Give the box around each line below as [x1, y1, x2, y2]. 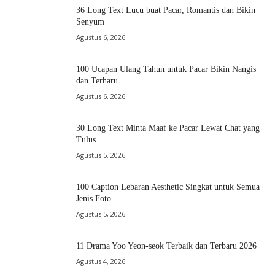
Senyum [76, 17, 104, 26]
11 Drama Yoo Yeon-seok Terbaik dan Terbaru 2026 [76, 241, 257, 250]
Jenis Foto [76, 194, 111, 203]
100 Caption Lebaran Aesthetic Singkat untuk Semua [76, 182, 260, 192]
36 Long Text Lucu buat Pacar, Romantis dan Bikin [76, 6, 255, 15]
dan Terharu [76, 76, 118, 85]
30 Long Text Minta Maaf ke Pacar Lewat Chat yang [76, 123, 260, 133]
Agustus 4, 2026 [76, 257, 125, 266]
